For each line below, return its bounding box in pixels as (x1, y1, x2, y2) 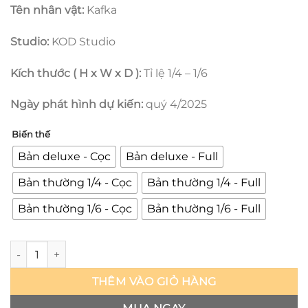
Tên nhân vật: (10, 3, 87, 17)
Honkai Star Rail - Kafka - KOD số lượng (10, 241, 199, 254)
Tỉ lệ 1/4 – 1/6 (144, 66, 208, 80)
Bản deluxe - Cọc (18, 149, 111, 163)
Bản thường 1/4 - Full (147, 175, 261, 189)
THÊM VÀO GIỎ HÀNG (91, 275, 217, 289)
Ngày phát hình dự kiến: (10, 98, 146, 111)
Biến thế (12, 129, 50, 140)
